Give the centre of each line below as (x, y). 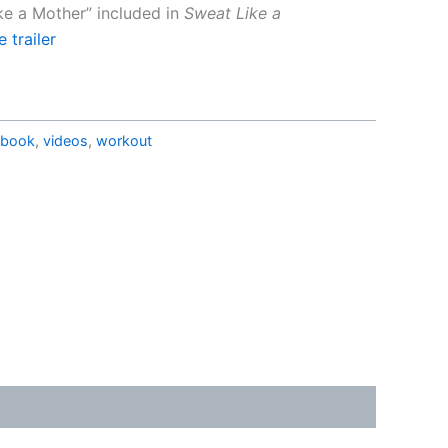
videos (65, 141)
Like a (256, 12)
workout (124, 141)
